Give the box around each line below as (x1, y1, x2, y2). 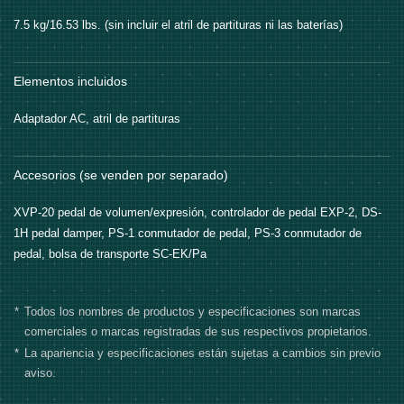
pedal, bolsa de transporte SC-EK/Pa (14, 247, 207, 262)
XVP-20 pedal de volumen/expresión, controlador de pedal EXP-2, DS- (14, 206, 381, 220)
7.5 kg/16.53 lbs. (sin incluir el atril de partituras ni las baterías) (14, 18, 343, 32)
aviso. (24, 366, 56, 381)
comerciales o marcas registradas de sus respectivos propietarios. (24, 325, 372, 339)
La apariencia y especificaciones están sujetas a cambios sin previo (24, 346, 381, 361)
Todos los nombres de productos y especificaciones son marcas (24, 305, 361, 319)
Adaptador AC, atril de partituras (14, 112, 180, 126)
